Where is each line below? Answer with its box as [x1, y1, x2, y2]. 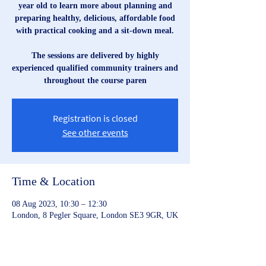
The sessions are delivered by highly [31, 51, 159, 60]
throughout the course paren [43, 76, 147, 85]
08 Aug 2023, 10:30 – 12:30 [12, 199, 107, 208]
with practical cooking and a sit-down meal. [16, 26, 174, 35]
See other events [62, 126, 128, 138]
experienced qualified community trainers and [12, 64, 178, 72]
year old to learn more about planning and [18, 1, 172, 10]
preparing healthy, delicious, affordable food [15, 14, 175, 23]
